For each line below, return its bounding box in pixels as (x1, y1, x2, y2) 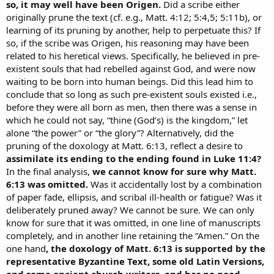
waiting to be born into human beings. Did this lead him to (6, 75, 253, 87)
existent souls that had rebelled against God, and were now (6, 62, 256, 75)
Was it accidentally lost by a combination (91, 177, 262, 190)
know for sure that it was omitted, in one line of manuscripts (6, 216, 261, 229)
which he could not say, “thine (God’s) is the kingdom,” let (6, 113, 248, 126)
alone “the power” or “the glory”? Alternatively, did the (6, 126, 234, 139)
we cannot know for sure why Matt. (92, 165, 256, 177)
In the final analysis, (6, 165, 92, 177)
